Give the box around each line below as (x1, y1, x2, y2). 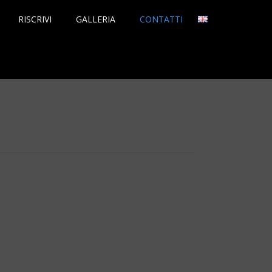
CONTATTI (139, 13, 183, 25)
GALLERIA (75, 13, 115, 25)
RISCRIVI (18, 13, 52, 25)
